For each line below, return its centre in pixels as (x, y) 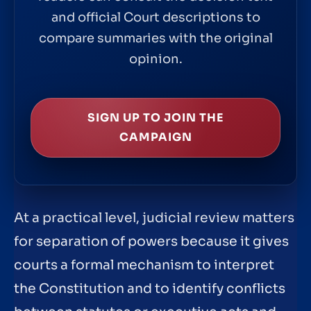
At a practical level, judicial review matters (154, 218)
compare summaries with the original (155, 38)
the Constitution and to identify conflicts (150, 289)
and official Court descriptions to (155, 17)
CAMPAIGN (155, 137)
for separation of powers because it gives (151, 242)
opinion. (155, 59)
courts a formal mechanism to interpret (144, 266)
